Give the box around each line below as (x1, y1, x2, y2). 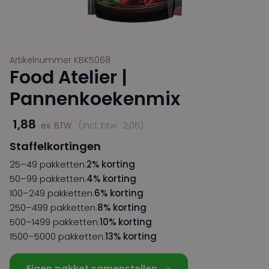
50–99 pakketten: (10, 172, 86, 186)
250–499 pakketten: (10, 201, 97, 214)
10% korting (100, 216, 152, 229)
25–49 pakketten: (10, 158, 86, 171)
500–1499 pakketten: (10, 216, 100, 229)
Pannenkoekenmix (10, 86, 180, 112)
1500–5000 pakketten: (10, 230, 105, 243)
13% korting (105, 230, 157, 243)
